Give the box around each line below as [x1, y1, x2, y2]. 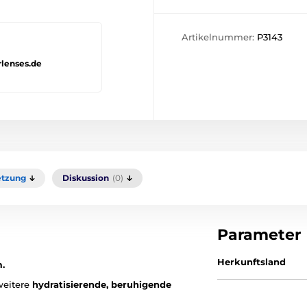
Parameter [217, 225, 302, 244]
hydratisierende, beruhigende [32, 278, 171, 290]
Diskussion [62, 172, 109, 183]
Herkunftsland [217, 256, 286, 267]
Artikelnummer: [182, 32, 257, 43]
